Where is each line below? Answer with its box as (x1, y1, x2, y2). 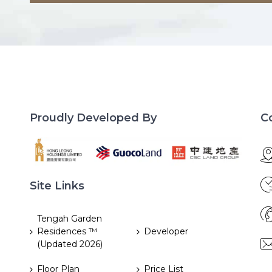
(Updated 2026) (37, 239, 103, 250)
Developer (143, 226, 188, 237)
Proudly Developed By (30, 110, 157, 124)
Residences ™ (37, 226, 97, 237)
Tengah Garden (37, 213, 102, 225)
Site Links (30, 179, 84, 193)
